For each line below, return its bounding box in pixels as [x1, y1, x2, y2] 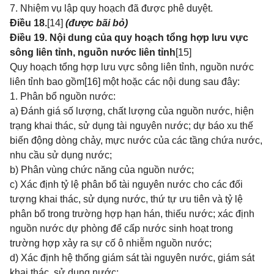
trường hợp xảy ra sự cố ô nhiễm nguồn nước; [10, 238, 212, 248]
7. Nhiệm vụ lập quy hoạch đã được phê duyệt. [10, 3, 213, 13]
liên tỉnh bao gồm [10, 76, 84, 87]
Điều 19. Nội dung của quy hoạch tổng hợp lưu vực [10, 32, 248, 43]
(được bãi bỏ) [65, 18, 128, 28]
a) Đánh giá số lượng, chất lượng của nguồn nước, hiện [10, 106, 254, 116]
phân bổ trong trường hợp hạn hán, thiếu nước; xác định [10, 209, 254, 219]
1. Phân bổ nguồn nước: [10, 91, 116, 102]
